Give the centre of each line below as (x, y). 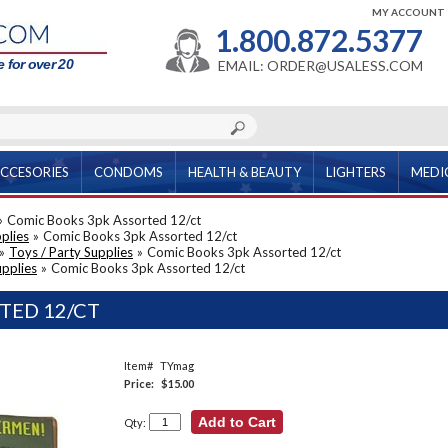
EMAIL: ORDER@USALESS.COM (320, 65)
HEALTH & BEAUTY (244, 172)
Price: (139, 383)
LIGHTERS (355, 172)
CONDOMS (128, 172)
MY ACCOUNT (408, 12)
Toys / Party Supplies (71, 252)
